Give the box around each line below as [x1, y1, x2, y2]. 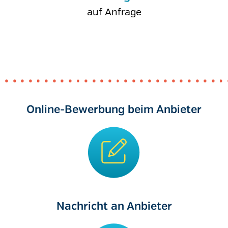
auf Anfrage [87, 6, 141, 18]
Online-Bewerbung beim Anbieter [26, 104, 202, 116]
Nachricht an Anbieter [56, 201, 172, 212]
